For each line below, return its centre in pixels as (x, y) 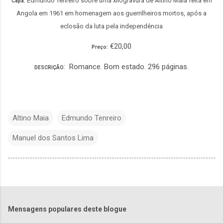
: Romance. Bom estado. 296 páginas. (126, 66)
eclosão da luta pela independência (111, 26)
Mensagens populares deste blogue (67, 209)
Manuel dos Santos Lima (53, 138)
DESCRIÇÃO (49, 67)
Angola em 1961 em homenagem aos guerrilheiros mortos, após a (111, 13)
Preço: (100, 47)
